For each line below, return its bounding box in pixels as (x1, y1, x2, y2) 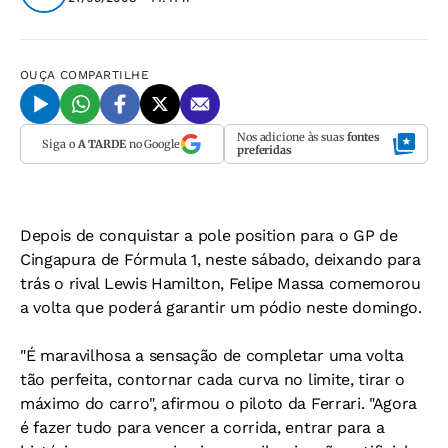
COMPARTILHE (60, 68, 150, 82)
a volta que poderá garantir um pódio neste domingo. (20, 298, 422, 317)
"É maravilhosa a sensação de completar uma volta (20, 346, 404, 365)
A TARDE (77, 136, 126, 151)
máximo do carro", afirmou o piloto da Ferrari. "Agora (20, 394, 418, 413)
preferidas (237, 143, 292, 157)
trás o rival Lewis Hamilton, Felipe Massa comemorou (20, 274, 421, 293)
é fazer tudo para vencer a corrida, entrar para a (20, 418, 385, 437)
